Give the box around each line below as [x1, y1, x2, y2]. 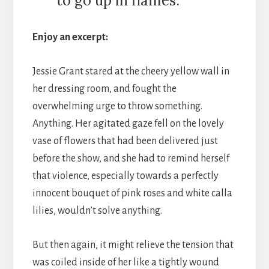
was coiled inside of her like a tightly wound [32, 256, 219, 268]
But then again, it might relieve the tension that [32, 239, 234, 250]
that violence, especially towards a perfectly [32, 170, 219, 181]
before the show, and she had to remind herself [32, 153, 229, 164]
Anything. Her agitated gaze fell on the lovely [32, 118, 224, 129]
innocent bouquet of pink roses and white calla [32, 187, 232, 199]
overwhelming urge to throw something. [32, 100, 202, 112]
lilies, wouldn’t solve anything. [32, 205, 162, 216]
